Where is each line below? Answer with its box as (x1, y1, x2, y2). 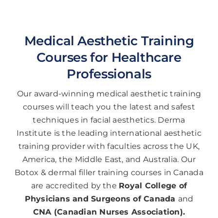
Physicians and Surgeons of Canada (24, 194, 178, 204)
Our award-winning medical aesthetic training (17, 89, 201, 99)
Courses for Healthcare (36, 49, 182, 66)
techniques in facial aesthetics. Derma (33, 115, 185, 125)
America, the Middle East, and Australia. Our (22, 155, 196, 164)
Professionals (67, 66, 151, 82)
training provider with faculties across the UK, (18, 142, 200, 151)
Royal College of (119, 181, 187, 191)
